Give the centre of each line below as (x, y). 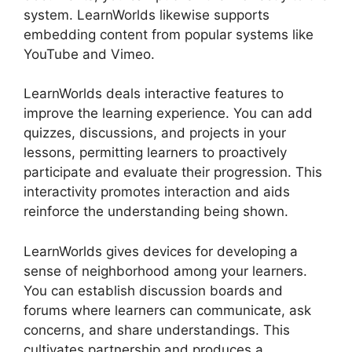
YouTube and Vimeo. (89, 54)
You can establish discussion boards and (153, 290)
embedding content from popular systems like (169, 34)
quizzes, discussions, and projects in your (155, 133)
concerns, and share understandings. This (157, 330)
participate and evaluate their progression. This (173, 172)
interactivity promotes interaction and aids (157, 192)
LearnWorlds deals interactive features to (154, 94)
